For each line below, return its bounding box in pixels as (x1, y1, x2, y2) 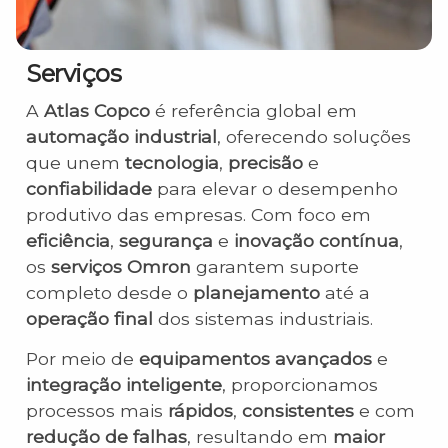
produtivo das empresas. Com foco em (26, 204, 371, 225)
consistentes (242, 400, 354, 422)
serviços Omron (51, 256, 191, 277)
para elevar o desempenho (152, 178, 398, 199)
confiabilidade (26, 178, 152, 199)
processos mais (26, 400, 168, 422)
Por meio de (26, 348, 139, 370)
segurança (119, 230, 213, 251)
